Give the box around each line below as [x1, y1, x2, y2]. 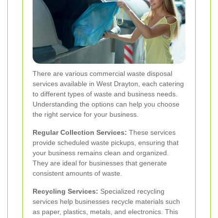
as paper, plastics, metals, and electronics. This [33, 207, 178, 216]
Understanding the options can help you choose [33, 100, 180, 108]
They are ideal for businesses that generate [33, 159, 167, 167]
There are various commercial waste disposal [33, 69, 172, 77]
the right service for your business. [33, 110, 139, 118]
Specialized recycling [98, 187, 164, 195]
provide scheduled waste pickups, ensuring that [33, 138, 179, 146]
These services [127, 128, 176, 136]
